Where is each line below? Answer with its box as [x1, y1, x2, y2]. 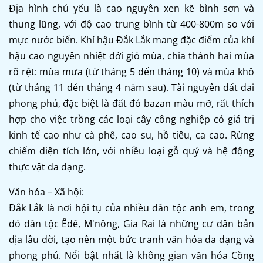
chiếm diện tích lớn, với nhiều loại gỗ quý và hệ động [9, 144, 254, 157]
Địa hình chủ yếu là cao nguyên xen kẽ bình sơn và [9, 1, 254, 15]
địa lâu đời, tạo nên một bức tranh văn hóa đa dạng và [9, 232, 254, 246]
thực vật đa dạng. [9, 160, 86, 173]
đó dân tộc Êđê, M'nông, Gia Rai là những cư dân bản [9, 217, 254, 230]
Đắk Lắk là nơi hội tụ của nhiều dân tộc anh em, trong [9, 201, 254, 214]
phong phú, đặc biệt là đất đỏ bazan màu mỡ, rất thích [9, 96, 254, 110]
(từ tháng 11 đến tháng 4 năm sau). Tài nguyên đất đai [9, 80, 254, 94]
